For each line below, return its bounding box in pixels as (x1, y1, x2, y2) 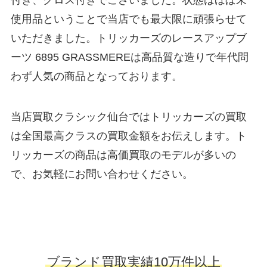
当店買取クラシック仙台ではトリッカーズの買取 (10, 111, 247, 123)
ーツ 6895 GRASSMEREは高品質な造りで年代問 (10, 51, 249, 64)
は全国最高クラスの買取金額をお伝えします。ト (10, 130, 247, 142)
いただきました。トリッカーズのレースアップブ (10, 32, 247, 45)
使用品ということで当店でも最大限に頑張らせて (10, 13, 247, 26)
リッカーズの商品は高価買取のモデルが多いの (10, 149, 236, 162)
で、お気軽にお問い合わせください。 (10, 168, 193, 181)
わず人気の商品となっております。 (10, 70, 182, 83)
